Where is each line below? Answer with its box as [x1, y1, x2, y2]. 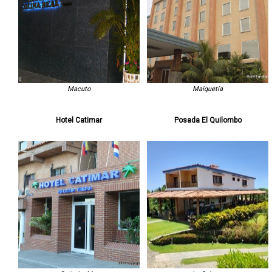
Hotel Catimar [56, 115, 102, 124]
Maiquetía [192, 84, 223, 93]
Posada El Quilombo [174, 115, 242, 124]
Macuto [67, 84, 90, 93]
